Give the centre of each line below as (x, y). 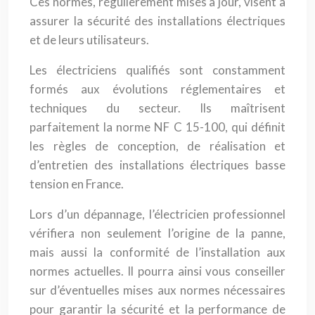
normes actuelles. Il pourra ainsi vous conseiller (157, 271)
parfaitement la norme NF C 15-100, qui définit (157, 127)
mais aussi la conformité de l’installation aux (157, 252)
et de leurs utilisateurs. (89, 40)
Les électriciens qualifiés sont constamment (157, 70)
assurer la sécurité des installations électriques (157, 21)
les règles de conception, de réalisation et (157, 146)
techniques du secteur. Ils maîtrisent (157, 108)
